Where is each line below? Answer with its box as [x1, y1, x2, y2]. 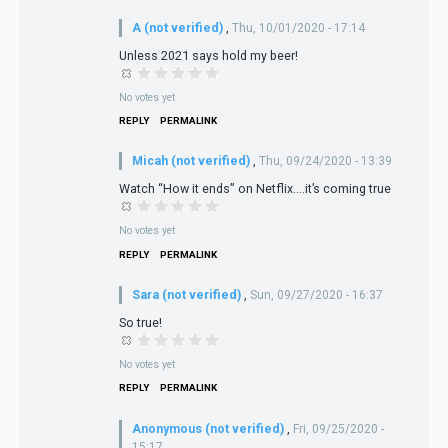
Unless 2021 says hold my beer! [118, 47, 298, 63]
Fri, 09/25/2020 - [292, 421, 384, 436]
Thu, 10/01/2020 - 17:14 [231, 20, 365, 35]
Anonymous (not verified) [131, 420, 284, 436]
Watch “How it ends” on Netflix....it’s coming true [118, 181, 391, 197]
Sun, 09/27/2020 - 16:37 [249, 288, 383, 303]
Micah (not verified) [131, 153, 250, 169]
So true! [118, 315, 162, 331]
